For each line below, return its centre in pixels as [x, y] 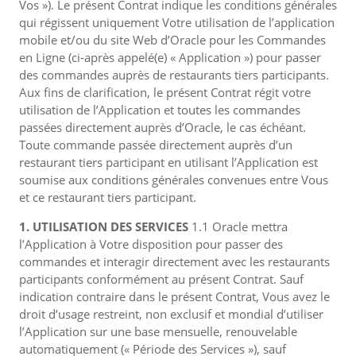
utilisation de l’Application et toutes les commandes [160, 110]
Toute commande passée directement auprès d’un [156, 145]
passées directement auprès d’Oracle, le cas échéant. [163, 127]
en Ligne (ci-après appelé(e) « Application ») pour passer [170, 57]
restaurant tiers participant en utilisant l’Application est [168, 162]
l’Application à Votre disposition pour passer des [151, 244]
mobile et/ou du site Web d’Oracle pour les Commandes [172, 40]
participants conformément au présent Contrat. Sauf [161, 279]
